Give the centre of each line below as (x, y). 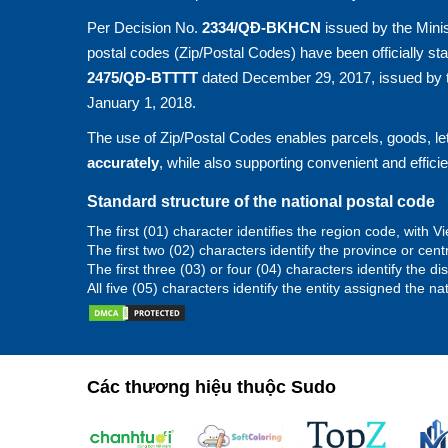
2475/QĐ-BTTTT (142, 77)
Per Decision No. (144, 27)
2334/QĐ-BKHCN (261, 27)
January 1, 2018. (141, 102)
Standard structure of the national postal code (261, 201)
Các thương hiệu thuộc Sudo (211, 387)
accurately (123, 162)
